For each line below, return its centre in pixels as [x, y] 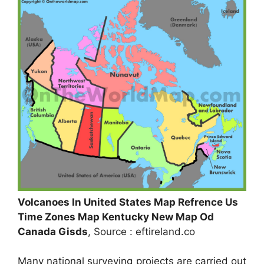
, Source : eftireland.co [141, 231]
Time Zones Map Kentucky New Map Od [116, 217]
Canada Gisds [53, 231]
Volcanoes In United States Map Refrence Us [128, 202]
